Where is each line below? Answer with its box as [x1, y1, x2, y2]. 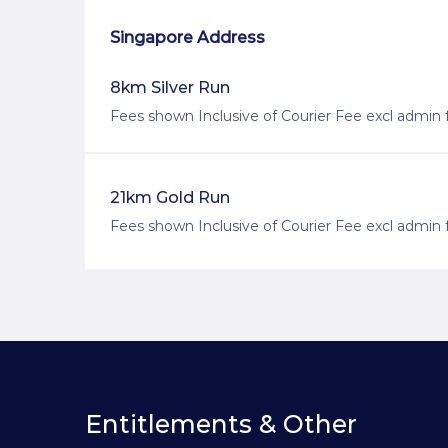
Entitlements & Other [85, 409, 357, 440]
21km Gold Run [110, 188, 230, 208]
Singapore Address [110, 28, 265, 48]
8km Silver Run [110, 78, 230, 98]
